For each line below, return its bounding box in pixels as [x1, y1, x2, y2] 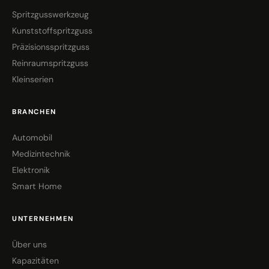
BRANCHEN [12, 107, 56, 116]
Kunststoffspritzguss [12, 25, 92, 36]
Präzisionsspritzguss [12, 41, 89, 52]
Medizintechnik [12, 148, 70, 159]
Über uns [12, 238, 47, 250]
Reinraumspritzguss [12, 57, 88, 68]
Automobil [12, 131, 52, 143]
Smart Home [12, 180, 62, 192]
